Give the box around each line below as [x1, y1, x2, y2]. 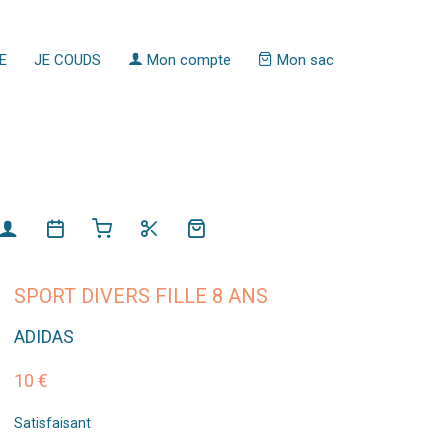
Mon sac [272, 51, 334, 69]
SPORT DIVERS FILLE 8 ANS [13, 283, 268, 308]
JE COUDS [33, 51, 101, 69]
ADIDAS [13, 325, 74, 347]
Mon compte [142, 51, 231, 69]
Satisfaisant [13, 414, 91, 431]
